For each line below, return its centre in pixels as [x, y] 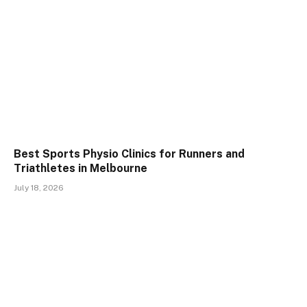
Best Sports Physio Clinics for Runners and [129, 154]
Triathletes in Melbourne [81, 169]
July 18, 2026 [39, 188]
